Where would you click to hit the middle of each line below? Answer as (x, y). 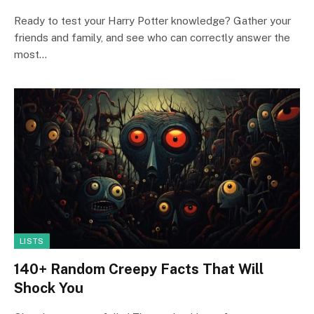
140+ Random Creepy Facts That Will (139, 269)
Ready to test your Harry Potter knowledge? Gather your (152, 20)
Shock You (49, 288)
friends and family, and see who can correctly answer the (152, 37)
